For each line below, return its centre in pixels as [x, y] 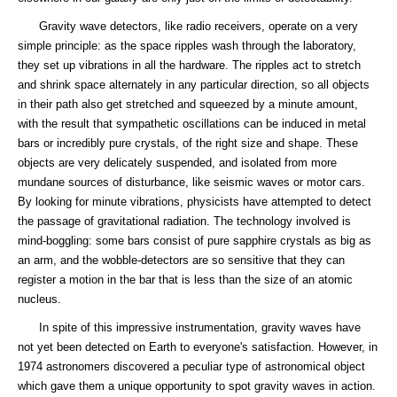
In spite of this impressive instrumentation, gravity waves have [189, 327]
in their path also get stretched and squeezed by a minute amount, [188, 104]
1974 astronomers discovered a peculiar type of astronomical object [191, 366]
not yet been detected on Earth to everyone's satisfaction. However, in [198, 347]
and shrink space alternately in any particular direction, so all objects [194, 85]
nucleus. [39, 299]
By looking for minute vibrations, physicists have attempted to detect [195, 202]
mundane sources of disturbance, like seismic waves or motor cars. [191, 182]
